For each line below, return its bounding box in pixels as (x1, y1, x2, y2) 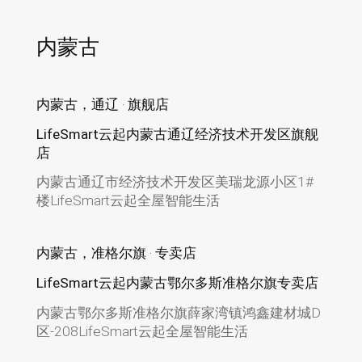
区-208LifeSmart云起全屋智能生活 (36, 323, 248, 340)
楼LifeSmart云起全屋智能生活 (36, 192, 220, 209)
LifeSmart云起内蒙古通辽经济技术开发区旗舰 (36, 125, 318, 142)
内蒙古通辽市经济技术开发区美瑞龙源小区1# (36, 174, 314, 191)
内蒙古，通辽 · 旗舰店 (36, 95, 169, 112)
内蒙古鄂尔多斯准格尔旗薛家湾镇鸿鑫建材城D (36, 305, 321, 322)
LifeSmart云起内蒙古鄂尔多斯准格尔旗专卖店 (36, 275, 318, 292)
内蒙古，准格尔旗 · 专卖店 (36, 245, 196, 262)
